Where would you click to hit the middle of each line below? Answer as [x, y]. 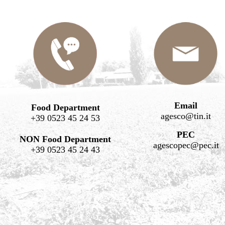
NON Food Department [65, 139]
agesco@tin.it [186, 116]
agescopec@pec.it [186, 145]
